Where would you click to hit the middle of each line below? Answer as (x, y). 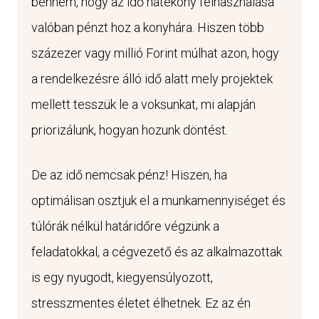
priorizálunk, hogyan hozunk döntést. (130, 130)
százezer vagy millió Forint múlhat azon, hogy (155, 53)
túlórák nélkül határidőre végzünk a (125, 226)
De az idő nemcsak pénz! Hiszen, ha (129, 174)
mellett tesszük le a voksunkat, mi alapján (143, 104)
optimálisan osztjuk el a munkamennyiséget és (158, 200)
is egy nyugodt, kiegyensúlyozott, (122, 277)
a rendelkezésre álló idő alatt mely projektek (152, 78)
